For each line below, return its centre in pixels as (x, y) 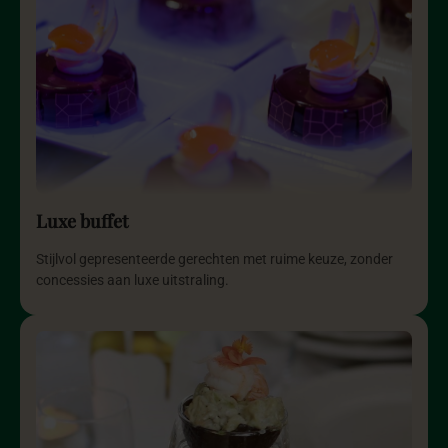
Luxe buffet (82, 221)
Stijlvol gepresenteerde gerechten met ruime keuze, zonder (214, 260)
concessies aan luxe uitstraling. (132, 281)
